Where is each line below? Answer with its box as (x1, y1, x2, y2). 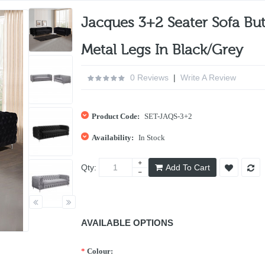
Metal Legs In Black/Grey (80, 42, 243, 58)
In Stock (138, 133, 165, 142)
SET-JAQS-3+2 (142, 112, 192, 121)
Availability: (91, 133, 134, 142)
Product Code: (91, 112, 140, 121)
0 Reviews (130, 73, 169, 82)
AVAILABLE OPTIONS (80, 218, 173, 228)
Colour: (86, 247, 113, 256)
